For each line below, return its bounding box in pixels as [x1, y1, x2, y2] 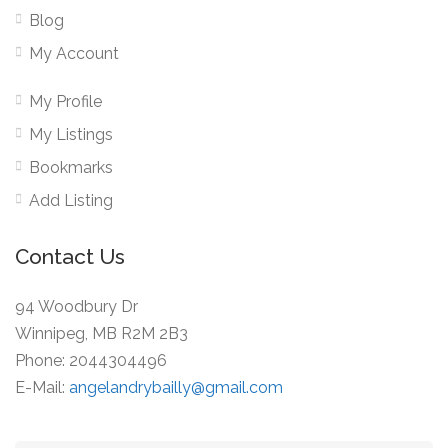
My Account [29, 44, 119, 64]
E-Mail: [15, 378, 69, 398]
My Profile [29, 92, 102, 112]
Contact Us [15, 244, 125, 270]
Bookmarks [29, 158, 113, 178]
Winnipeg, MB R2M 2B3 [15, 324, 188, 344]
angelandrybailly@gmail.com [69, 378, 283, 398]
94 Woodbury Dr [15, 297, 138, 317]
